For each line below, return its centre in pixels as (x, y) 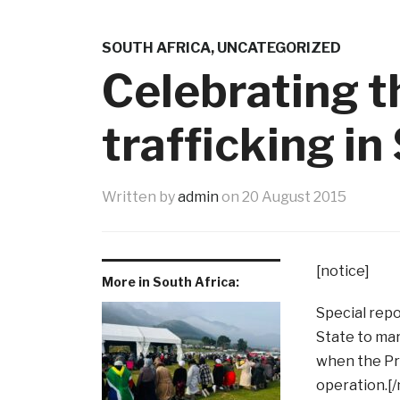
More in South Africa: (170, 282)
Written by (139, 197)
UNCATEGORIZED (279, 48)
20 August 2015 (294, 197)
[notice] (342, 271)
